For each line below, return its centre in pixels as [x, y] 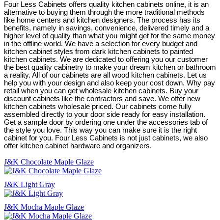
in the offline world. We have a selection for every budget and [101, 43]
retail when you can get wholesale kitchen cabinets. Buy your [101, 91]
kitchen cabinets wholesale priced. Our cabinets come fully [98, 106]
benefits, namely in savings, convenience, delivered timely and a [107, 28]
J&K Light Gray [29, 184]
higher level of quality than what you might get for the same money [110, 36]
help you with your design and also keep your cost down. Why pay [110, 83]
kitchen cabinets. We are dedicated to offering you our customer [106, 59]
